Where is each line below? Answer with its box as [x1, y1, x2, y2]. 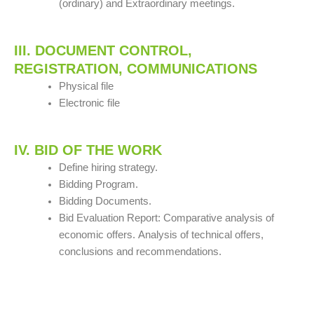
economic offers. [58, 228, 135, 240]
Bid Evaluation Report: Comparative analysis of [58, 212, 274, 224]
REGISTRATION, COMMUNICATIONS [14, 60, 257, 76]
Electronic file [58, 97, 120, 109]
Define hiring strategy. [58, 161, 158, 173]
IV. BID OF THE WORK [14, 142, 162, 158]
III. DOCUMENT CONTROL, [14, 42, 192, 58]
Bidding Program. [58, 178, 138, 190]
